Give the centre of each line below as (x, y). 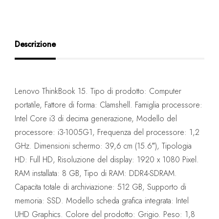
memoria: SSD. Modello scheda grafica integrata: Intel (102, 201)
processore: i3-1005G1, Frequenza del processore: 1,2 (107, 132)
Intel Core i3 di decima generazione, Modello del (96, 119)
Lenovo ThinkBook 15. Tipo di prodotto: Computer (98, 91)
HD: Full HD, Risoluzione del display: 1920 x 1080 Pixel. (107, 160)
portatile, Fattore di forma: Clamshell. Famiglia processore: (109, 105)
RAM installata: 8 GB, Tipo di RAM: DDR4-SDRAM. (96, 174)
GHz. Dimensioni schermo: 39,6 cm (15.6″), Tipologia (103, 146)
